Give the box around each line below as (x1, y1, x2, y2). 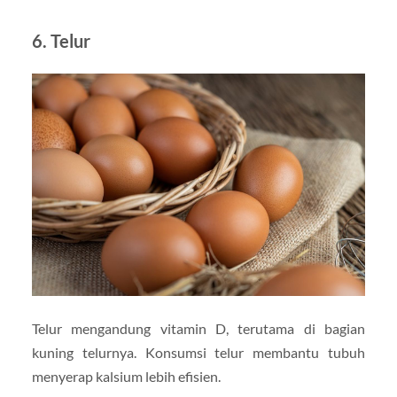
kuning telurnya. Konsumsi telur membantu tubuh (31, 343, 366, 361)
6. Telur (31, 29, 90, 51)
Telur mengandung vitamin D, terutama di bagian (31, 319, 366, 337)
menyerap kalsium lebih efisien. (31, 367, 221, 385)
